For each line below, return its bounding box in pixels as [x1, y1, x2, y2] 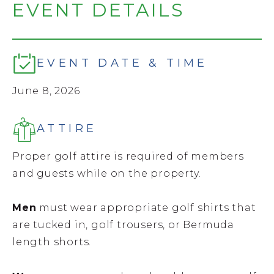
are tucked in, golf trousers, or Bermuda [12, 219, 234, 231]
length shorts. [12, 236, 92, 248]
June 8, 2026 [12, 85, 80, 97]
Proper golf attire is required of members [12, 150, 244, 162]
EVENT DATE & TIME [37, 56, 208, 70]
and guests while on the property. [12, 167, 201, 179]
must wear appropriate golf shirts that [36, 202, 256, 214]
